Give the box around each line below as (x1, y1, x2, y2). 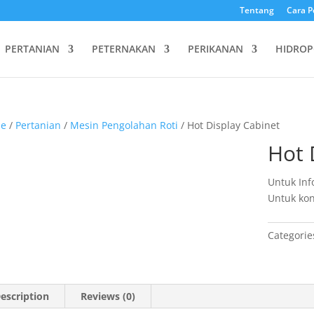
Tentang (239, 4, 274, 16)
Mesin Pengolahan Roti (69, 118, 178, 132)
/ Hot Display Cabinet (177, 118, 280, 132)
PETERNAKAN (92, 42, 156, 55)
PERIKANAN (188, 42, 243, 55)
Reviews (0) (80, 289, 135, 303)
